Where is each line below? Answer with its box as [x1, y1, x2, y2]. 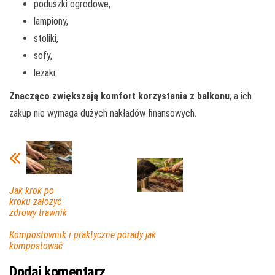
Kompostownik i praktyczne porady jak [9, 229, 156, 241]
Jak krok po [9, 185, 54, 197]
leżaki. [34, 66, 57, 79]
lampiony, [34, 15, 68, 27]
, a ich [230, 90, 252, 102]
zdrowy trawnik [9, 207, 67, 219]
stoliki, [34, 32, 58, 44]
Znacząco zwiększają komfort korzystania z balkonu [9, 90, 230, 102]
